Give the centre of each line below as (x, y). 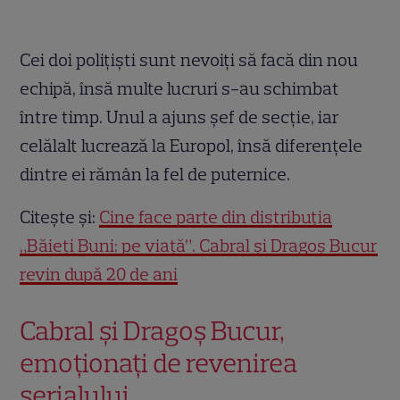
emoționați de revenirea (159, 363)
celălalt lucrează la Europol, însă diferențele (192, 146)
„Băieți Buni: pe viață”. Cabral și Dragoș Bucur (199, 246)
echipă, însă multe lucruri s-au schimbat (180, 89)
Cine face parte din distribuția (216, 217)
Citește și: (60, 217)
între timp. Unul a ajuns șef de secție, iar (180, 117)
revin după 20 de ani (99, 275)
